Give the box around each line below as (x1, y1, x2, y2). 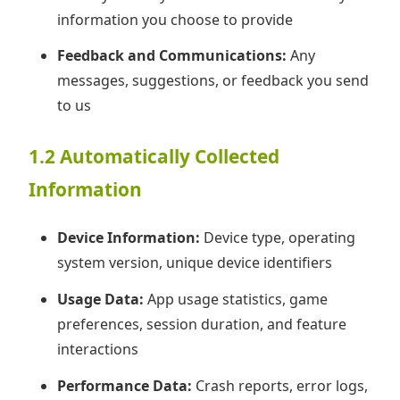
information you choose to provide (57, 9, 293, 29)
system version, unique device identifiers (57, 253, 332, 273)
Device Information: (57, 228, 200, 248)
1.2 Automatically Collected (29, 144, 279, 170)
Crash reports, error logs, (192, 375, 368, 396)
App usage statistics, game (144, 288, 328, 309)
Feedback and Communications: (57, 46, 287, 66)
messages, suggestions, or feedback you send (57, 71, 369, 91)
